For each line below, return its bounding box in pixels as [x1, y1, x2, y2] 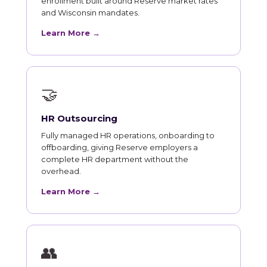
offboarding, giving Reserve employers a [41, 142, 198, 152]
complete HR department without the [41, 154, 188, 164]
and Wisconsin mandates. [41, 7, 139, 17]
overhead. [41, 166, 81, 176]
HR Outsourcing [41, 112, 117, 124]
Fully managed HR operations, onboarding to [41, 130, 215, 140]
